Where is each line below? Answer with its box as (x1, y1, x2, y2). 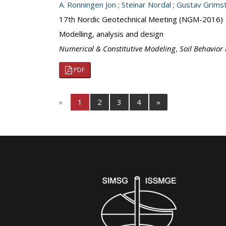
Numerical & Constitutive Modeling (59, 43, 176, 53)
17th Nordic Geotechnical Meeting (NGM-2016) (59, 14, 223, 24)
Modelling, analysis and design (59, 29, 163, 39)
